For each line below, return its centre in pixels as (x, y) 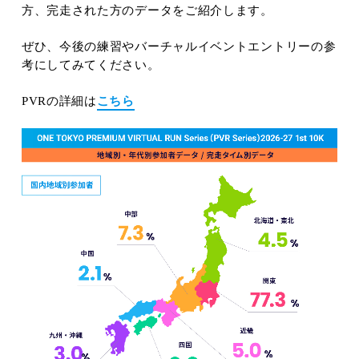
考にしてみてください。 (91, 65)
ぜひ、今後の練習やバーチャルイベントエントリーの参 (179, 46)
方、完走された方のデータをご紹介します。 (147, 10)
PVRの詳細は (59, 101)
